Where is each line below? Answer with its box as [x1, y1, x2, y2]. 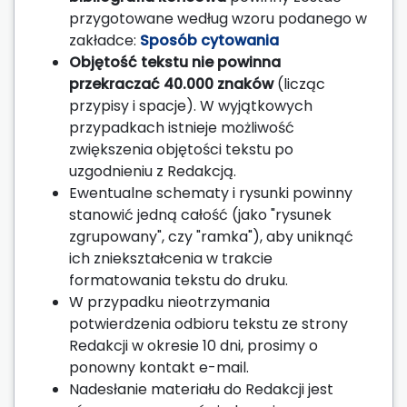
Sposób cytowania [140, 29, 279, 51]
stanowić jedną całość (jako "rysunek [69, 203, 332, 225]
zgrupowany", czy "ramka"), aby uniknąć [69, 225, 353, 247]
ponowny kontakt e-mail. [69, 356, 249, 378]
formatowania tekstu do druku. [69, 269, 288, 291]
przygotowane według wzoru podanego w [69, 7, 367, 29]
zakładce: [69, 29, 140, 51]
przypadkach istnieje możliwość [69, 116, 294, 138]
